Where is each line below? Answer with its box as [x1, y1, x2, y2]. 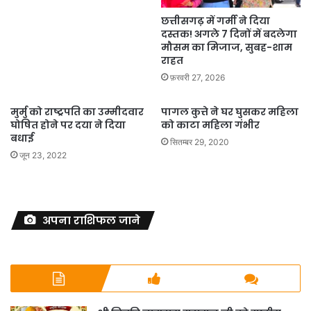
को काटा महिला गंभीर [161, 118, 260, 133]
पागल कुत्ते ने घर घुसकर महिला [161, 105, 299, 119]
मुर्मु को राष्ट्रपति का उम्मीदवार [10, 105, 144, 119]
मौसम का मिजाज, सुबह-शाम [161, 40, 292, 55]
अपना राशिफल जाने [42, 213, 140, 228]
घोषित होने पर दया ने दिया [10, 118, 126, 133]
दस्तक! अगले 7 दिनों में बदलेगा [161, 27, 297, 42]
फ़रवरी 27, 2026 [170, 72, 225, 83]
